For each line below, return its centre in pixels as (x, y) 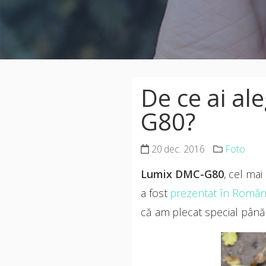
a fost (156, 193)
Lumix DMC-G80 (182, 174)
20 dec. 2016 (177, 149)
